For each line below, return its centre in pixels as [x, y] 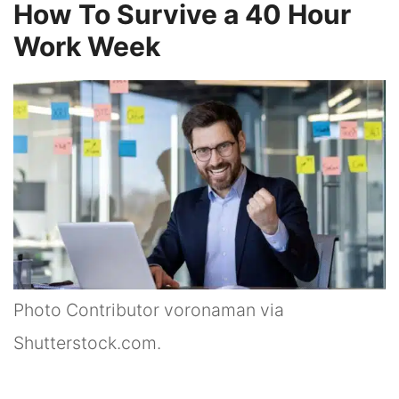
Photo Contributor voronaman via [149, 310]
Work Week [87, 46]
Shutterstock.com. [87, 343]
